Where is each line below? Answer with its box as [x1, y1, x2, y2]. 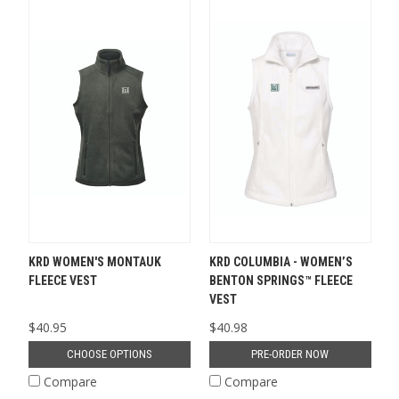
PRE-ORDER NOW [251, 347, 329, 362]
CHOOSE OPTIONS [66, 347, 152, 362]
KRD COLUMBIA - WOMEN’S [208, 255, 353, 270]
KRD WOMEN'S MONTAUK [28, 255, 161, 270]
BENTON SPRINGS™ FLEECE [208, 273, 353, 289]
